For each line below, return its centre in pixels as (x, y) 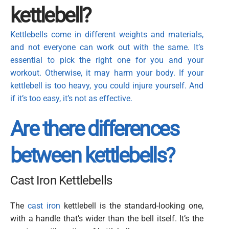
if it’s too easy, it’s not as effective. (71, 98)
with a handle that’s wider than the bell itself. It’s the (107, 219)
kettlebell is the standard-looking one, (132, 206)
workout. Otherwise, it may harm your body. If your (107, 73)
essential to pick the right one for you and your (107, 60)
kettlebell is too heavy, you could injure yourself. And (107, 85)
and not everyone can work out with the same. (100, 47)
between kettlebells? (92, 156)
